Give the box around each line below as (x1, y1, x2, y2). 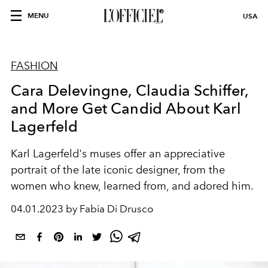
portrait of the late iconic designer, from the (11, 163, 225, 176)
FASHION (11, 59, 58, 72)
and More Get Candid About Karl (11, 99, 241, 117)
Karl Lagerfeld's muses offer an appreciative (11, 147, 225, 160)
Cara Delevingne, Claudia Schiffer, (11, 81, 249, 99)
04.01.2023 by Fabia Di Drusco (11, 203, 153, 215)
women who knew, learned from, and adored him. (11, 179, 254, 193)
